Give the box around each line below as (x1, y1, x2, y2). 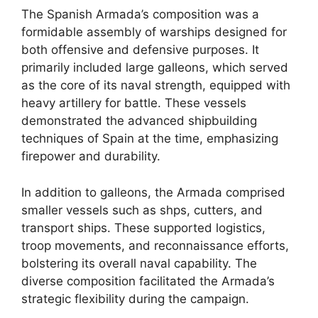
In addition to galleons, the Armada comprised (21, 185, 285, 199)
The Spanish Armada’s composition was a (21, 7, 259, 21)
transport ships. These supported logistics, (21, 220, 265, 235)
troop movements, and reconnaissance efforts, (21, 238, 289, 253)
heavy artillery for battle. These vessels (21, 96, 246, 110)
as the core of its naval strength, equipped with (21, 78, 290, 92)
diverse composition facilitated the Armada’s (21, 273, 275, 288)
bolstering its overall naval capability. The (21, 256, 257, 270)
